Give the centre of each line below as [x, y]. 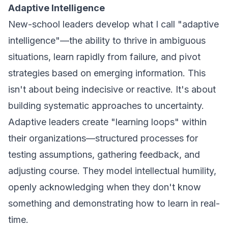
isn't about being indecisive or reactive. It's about [112, 89]
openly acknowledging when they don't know [105, 187]
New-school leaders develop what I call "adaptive [113, 24]
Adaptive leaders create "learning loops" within [107, 122]
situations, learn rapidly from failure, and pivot [104, 57]
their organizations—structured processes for [103, 138]
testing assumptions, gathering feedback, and [104, 154]
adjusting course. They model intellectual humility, [112, 171]
